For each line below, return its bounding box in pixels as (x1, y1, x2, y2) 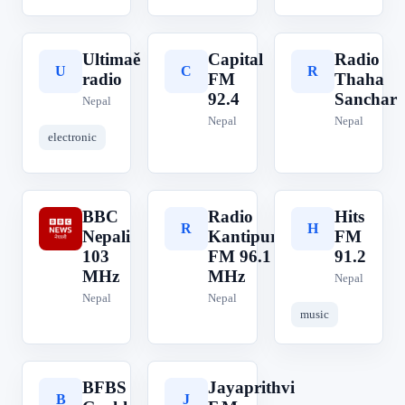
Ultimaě (82, 50, 140, 69)
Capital (208, 50, 264, 69)
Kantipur (208, 227, 278, 246)
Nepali (82, 227, 130, 246)
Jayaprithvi (208, 378, 296, 397)
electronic (48, 130, 97, 144)
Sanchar (334, 89, 397, 108)
